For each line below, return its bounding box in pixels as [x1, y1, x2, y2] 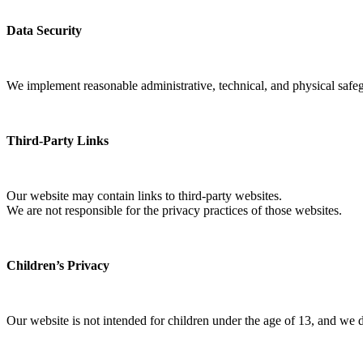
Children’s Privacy [6, 258, 109, 273]
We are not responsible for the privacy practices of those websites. [6, 203, 342, 218]
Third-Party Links [6, 134, 109, 148]
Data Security [6, 23, 82, 38]
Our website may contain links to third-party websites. [6, 189, 282, 203]
